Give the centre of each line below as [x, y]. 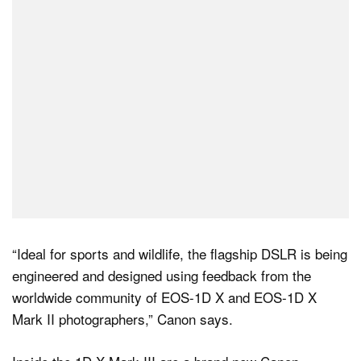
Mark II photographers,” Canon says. [122, 319]
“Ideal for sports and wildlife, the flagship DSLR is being [180, 253]
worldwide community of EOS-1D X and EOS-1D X [164, 297]
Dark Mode [93, 56]
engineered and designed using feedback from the [162, 275]
